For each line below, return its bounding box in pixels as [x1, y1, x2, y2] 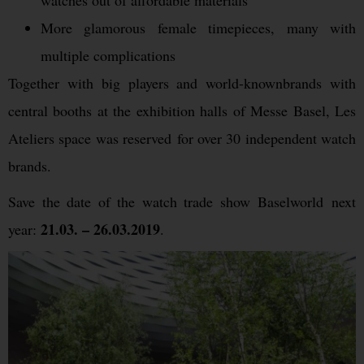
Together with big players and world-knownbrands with [8, 73, 356, 93]
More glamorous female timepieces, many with [41, 18, 356, 38]
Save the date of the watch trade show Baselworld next [8, 192, 356, 212]
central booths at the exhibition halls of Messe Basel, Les [8, 101, 356, 121]
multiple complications [41, 45, 175, 66]
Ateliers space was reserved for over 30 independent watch [8, 128, 356, 149]
